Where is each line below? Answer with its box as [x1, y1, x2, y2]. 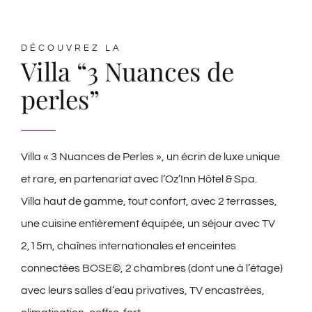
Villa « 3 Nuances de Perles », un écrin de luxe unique [21, 151, 280, 163]
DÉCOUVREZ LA [21, 43, 122, 53]
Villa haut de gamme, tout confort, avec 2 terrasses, [21, 196, 277, 208]
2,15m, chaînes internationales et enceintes [21, 240, 236, 252]
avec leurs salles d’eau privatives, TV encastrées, [21, 285, 265, 297]
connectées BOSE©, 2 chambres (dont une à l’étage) [21, 263, 283, 274]
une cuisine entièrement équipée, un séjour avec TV [21, 218, 275, 230]
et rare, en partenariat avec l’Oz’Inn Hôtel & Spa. [21, 173, 257, 185]
